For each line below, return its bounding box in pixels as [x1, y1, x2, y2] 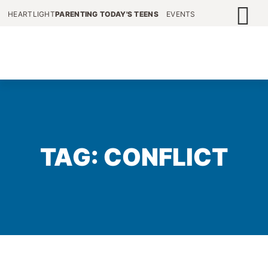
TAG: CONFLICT [40, 142, 228, 172]
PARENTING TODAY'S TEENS [55, 10, 159, 19]
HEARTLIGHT [8, 10, 55, 19]
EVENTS [166, 10, 196, 19]
